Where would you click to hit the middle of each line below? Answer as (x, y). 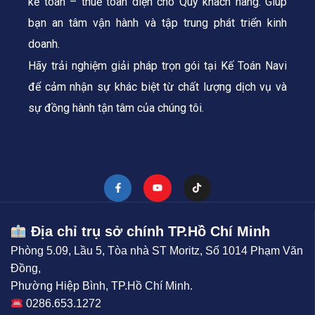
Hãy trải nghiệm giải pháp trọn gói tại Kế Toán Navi (157, 65)
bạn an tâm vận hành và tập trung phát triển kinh (157, 22)
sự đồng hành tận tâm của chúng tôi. (116, 108)
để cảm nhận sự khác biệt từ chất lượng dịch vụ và (157, 86)
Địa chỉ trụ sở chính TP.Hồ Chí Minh (148, 231)
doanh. (44, 44)
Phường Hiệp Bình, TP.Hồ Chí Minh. (102, 285)
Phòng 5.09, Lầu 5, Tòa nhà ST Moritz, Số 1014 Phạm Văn (157, 250)
